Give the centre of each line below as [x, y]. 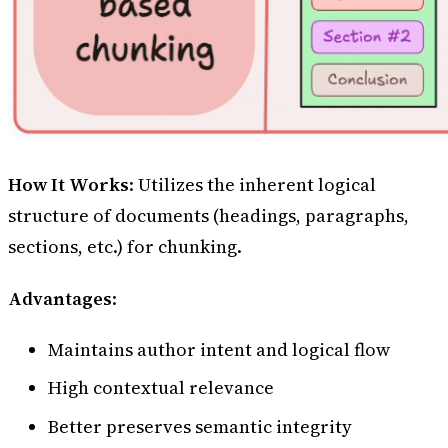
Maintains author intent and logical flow [219, 350]
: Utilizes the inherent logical [252, 184]
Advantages [60, 298]
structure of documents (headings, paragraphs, [208, 215]
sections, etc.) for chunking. [125, 246]
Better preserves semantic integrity [200, 426]
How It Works [68, 184]
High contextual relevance [161, 388]
